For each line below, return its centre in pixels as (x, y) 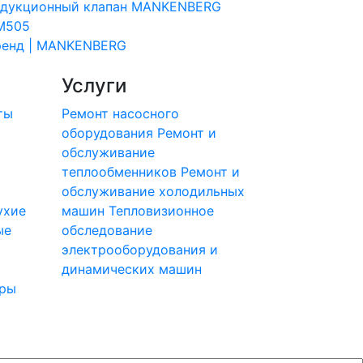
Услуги (94, 85)
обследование (107, 230)
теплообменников (119, 172)
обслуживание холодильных (153, 191)
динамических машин (132, 269)
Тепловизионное (161, 211)
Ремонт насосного (120, 113)
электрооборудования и (140, 250)
